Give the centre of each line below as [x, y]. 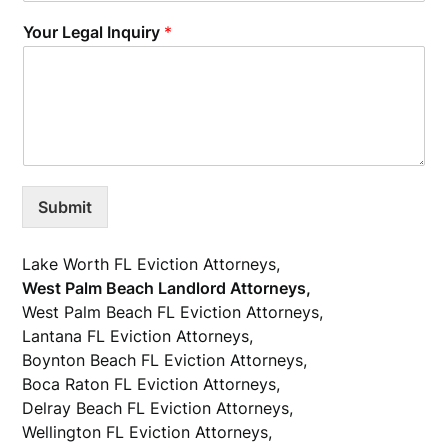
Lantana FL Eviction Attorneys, [138, 335]
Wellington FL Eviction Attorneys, [147, 431]
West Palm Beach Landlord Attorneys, [167, 287]
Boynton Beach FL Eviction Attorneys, [165, 359]
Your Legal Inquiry [94, 31]
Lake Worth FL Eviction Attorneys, [151, 263]
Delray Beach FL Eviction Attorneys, [158, 407]
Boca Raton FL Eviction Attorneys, [151, 383]
